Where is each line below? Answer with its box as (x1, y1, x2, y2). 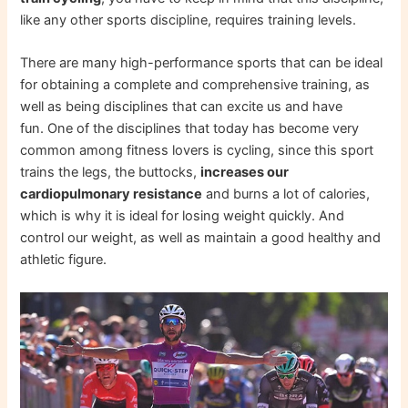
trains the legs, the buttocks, (20, 164, 201, 181)
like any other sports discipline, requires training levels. (20, 11, 357, 28)
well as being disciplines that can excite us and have (20, 98, 343, 116)
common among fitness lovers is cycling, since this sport (20, 142, 374, 159)
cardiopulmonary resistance (20, 186, 203, 203)
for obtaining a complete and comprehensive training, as (20, 76, 371, 94)
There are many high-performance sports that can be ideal (20, 55, 383, 72)
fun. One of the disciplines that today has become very (20, 120, 360, 138)
